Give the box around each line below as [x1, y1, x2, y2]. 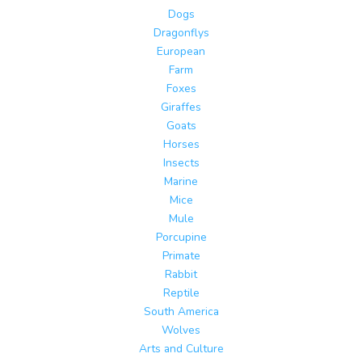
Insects [162, 155, 200, 171]
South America [143, 304, 219, 320]
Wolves [162, 322, 200, 339]
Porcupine [155, 229, 207, 246]
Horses [162, 137, 200, 153]
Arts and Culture [138, 341, 224, 357]
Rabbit [165, 267, 197, 283]
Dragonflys [153, 25, 209, 41]
